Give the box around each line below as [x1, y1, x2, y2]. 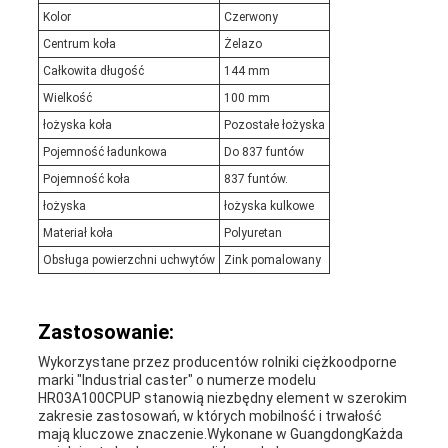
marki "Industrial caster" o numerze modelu [37, 372, 316, 389]
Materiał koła [42, 226, 113, 241]
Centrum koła [42, 37, 116, 52]
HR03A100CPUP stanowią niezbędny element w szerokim [37, 390, 407, 407]
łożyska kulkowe [223, 199, 314, 214]
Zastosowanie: [37, 320, 174, 345]
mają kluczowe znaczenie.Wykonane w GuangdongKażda [37, 426, 403, 443]
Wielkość [42, 91, 92, 106]
